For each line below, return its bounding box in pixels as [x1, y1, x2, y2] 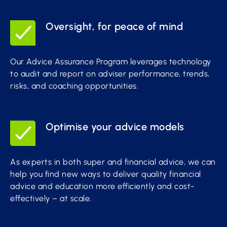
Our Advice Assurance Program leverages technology [10, 57, 211, 66]
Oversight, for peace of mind [46, 20, 183, 32]
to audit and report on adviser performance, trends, [10, 69, 210, 79]
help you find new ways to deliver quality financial [10, 169, 201, 179]
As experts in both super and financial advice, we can [10, 157, 216, 167]
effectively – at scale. [10, 194, 92, 203]
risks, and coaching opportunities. [10, 81, 138, 91]
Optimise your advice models [46, 121, 184, 133]
